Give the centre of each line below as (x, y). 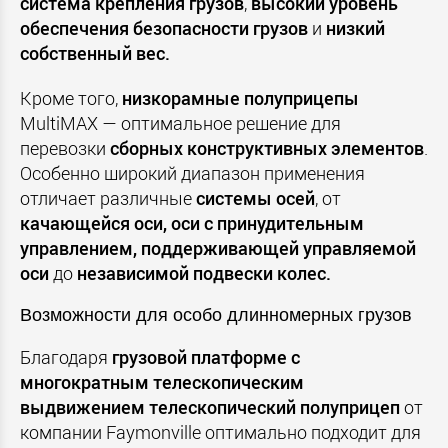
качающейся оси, (93, 223)
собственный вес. (95, 53)
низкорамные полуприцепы (240, 98)
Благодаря (66, 357)
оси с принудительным (267, 223)
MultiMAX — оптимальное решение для (180, 123)
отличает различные (108, 198)
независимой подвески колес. (204, 273)
